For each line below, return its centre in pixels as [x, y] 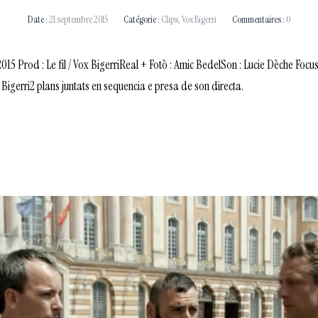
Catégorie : [142, 20]
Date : [38, 20]
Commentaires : [258, 20]
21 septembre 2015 [78, 20]
